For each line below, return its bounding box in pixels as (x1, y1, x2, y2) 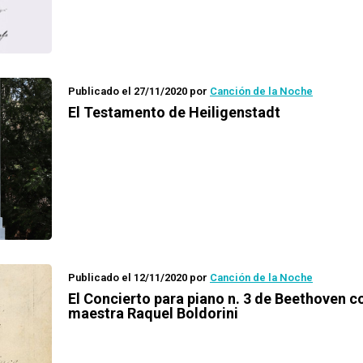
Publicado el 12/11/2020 (68, 271, 187, 284)
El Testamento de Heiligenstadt (68, 104, 280, 121)
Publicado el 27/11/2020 (68, 85, 187, 97)
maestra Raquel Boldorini (68, 305, 238, 322)
